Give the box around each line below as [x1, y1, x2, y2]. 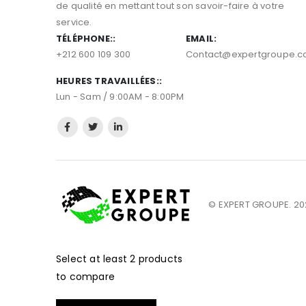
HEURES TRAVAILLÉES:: [56, 98, 162, 111]
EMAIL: [186, 55, 217, 69]
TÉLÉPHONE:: [56, 55, 116, 69]
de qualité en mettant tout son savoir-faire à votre [56, 23, 285, 36]
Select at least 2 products [56, 275, 183, 289]
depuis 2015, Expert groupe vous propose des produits [56, 6, 305, 20]
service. [56, 39, 92, 53]
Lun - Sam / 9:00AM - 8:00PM [56, 113, 184, 127]
